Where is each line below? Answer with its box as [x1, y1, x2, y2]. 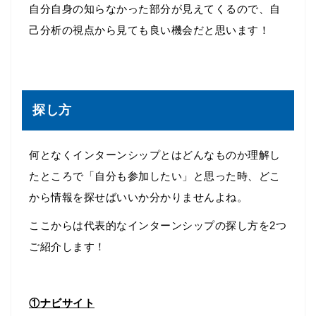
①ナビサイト [29, 297, 95, 310]
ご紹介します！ [29, 241, 106, 253]
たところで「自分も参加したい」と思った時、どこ [29, 170, 281, 183]
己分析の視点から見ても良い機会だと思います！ [29, 24, 269, 37]
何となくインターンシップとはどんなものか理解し [29, 149, 281, 162]
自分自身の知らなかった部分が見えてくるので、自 [29, 3, 281, 16]
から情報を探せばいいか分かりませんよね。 [29, 191, 248, 204]
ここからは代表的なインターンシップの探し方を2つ [29, 219, 286, 232]
